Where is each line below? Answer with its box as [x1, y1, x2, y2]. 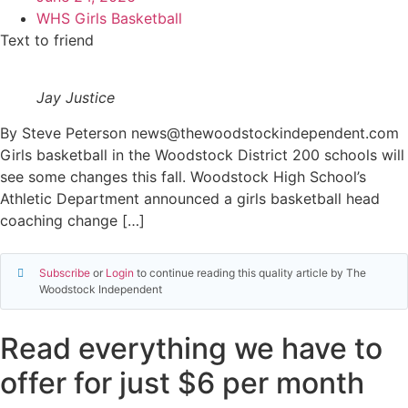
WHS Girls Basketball [36, 9, 182, 28]
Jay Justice [36, 88, 115, 107]
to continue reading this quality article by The [134, 266, 366, 280]
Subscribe [39, 266, 90, 280]
